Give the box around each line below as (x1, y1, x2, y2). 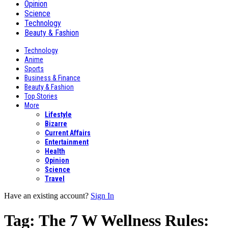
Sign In (91, 191, 114, 200)
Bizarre (45, 119, 67, 128)
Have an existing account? (4, 191, 89, 200)
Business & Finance (24, 73, 80, 82)
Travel (45, 174, 65, 183)
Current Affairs (45, 128, 91, 137)
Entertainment (45, 137, 89, 146)
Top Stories (24, 92, 58, 100)
